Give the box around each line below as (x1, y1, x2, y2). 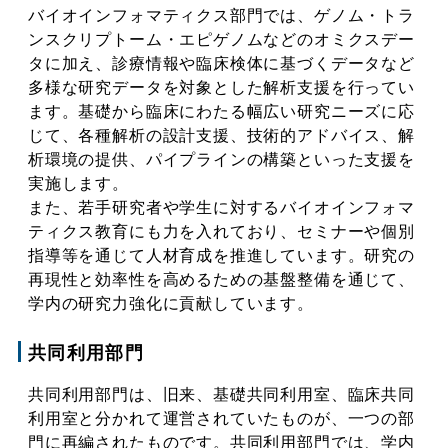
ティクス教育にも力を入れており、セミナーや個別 (28, 219, 415, 242)
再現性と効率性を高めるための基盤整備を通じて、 (28, 267, 415, 290)
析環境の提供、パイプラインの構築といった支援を (28, 147, 415, 170)
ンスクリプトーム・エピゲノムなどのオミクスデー (28, 27, 415, 50)
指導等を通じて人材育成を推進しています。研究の (28, 243, 415, 266)
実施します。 (28, 171, 129, 194)
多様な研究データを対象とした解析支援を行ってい (28, 75, 415, 98)
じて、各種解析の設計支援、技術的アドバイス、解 (28, 123, 415, 146)
